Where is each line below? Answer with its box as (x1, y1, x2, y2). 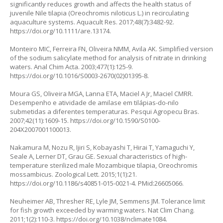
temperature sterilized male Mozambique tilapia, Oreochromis (10, 160, 198, 170)
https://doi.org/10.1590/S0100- (70, 115, 160, 125)
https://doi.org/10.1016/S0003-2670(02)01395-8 (10, 71, 147, 80)
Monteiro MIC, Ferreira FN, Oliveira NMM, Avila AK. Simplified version (10, 44, 213, 53)
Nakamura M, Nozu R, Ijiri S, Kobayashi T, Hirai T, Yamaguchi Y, (10, 142, 195, 152)
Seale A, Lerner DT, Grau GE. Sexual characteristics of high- (10, 151, 187, 161)
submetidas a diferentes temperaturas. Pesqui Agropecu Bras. (10, 107, 199, 116)
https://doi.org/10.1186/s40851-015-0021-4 (10, 178, 135, 188)
